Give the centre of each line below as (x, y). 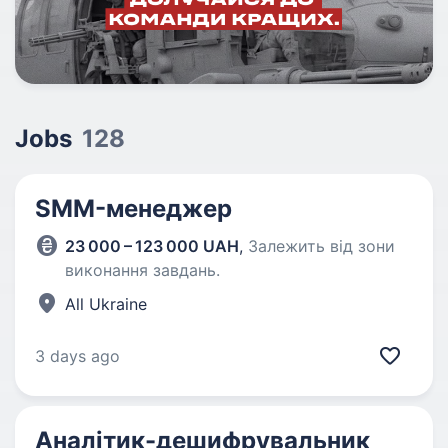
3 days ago (77, 355)
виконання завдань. (142, 269)
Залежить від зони (321, 245)
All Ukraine (106, 303)
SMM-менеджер (133, 208)
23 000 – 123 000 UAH (152, 245)
